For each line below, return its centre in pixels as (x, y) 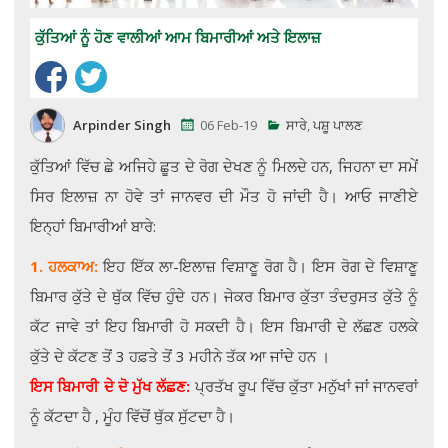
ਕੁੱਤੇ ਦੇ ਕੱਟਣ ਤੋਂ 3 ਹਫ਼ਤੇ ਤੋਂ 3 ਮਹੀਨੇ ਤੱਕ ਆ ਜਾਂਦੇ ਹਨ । (180, 355)
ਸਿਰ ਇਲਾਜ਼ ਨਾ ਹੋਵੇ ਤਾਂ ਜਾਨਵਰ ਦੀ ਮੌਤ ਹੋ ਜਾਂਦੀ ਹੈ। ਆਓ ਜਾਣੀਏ (224, 195)
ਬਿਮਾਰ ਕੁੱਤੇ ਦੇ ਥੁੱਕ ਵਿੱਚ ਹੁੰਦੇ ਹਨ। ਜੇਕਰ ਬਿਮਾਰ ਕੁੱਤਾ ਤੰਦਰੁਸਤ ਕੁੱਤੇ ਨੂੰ (224, 295)
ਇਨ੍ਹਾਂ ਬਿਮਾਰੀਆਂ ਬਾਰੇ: (93, 225)
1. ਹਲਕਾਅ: (64, 265)
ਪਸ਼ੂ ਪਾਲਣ (337, 124)
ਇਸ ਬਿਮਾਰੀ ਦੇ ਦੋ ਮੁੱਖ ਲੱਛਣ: (110, 385)
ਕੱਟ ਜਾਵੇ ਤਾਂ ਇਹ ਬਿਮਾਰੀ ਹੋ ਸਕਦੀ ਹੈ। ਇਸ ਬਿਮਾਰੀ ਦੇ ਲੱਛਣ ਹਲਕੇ (224, 325)
